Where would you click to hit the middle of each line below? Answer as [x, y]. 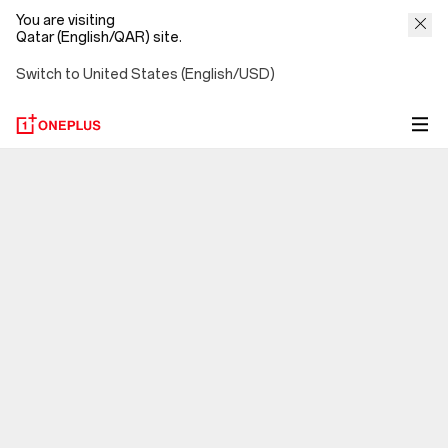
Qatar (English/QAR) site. [99, 37]
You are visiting [67, 20]
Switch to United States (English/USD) [145, 74]
